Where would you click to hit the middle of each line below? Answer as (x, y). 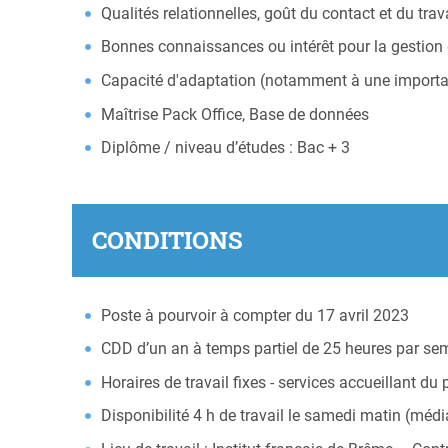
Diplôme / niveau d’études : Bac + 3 (226, 148)
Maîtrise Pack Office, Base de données (235, 114)
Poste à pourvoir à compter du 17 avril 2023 (255, 315)
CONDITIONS (167, 239)
